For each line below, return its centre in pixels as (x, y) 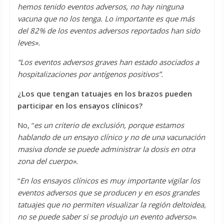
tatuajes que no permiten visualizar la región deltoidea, (111, 205)
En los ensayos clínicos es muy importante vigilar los (110, 181)
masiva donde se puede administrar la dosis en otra (106, 149)
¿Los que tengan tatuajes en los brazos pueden (104, 94)
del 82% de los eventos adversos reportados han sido (108, 31)
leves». (28, 43)
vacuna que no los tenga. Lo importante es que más (106, 19)
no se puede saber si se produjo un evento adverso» (106, 217)
